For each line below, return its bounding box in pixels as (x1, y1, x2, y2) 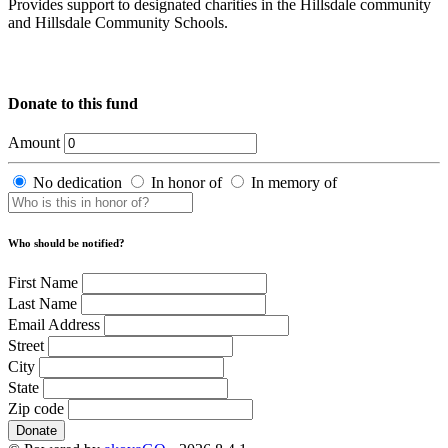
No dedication (33, 173, 122, 191)
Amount (8, 133, 60, 151)
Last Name (8, 294, 77, 312)
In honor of (151, 173, 222, 191)
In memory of (251, 173, 337, 191)
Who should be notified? (8, 236, 125, 249)
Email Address (8, 315, 100, 333)
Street (8, 336, 44, 354)
